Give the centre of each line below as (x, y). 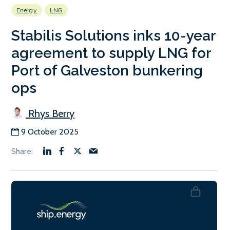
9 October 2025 (50, 131)
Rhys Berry (50, 113)
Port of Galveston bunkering (107, 70)
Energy (27, 10)
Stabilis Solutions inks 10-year (113, 35)
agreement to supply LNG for (111, 53)
